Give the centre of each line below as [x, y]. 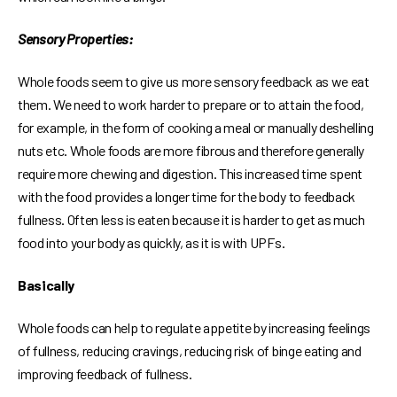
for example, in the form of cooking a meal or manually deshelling [196, 128]
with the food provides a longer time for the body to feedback [187, 197]
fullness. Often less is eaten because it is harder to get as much [191, 220]
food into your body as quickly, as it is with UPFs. [152, 243]
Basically [47, 285]
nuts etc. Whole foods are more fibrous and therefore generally [191, 151]
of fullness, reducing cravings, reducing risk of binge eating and [190, 351]
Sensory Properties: [75, 39]
